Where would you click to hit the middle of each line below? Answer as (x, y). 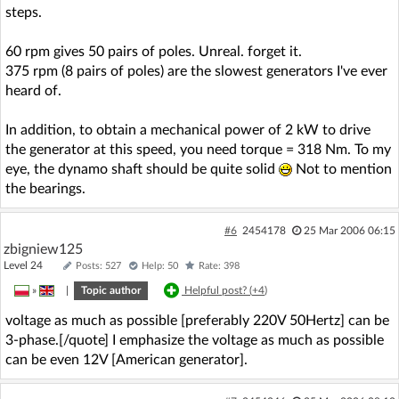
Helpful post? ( (218, 290)
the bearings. (45, 188)
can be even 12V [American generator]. (126, 359)
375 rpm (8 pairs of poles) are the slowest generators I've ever (196, 71)
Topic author (111, 290)
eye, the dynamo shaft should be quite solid (142, 169)
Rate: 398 (219, 265)
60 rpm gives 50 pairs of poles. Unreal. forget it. (154, 51)
